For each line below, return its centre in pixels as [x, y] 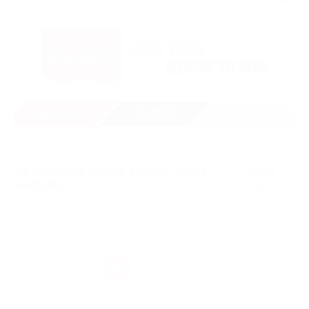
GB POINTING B [54, 172]
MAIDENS [38, 185]
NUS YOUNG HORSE [155, 172]
